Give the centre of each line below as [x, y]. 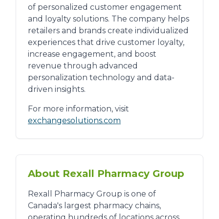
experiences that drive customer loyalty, [106, 43]
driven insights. [57, 89]
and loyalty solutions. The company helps [109, 19]
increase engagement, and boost [92, 54]
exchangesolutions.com [74, 121]
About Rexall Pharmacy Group [106, 174]
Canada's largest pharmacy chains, [94, 206]
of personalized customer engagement [105, 7]
